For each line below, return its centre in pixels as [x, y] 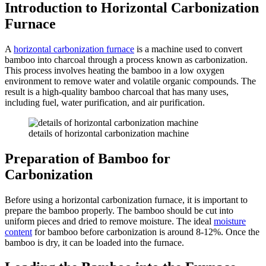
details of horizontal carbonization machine [109, 133]
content [18, 232]
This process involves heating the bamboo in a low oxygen [115, 70]
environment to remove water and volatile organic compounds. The [130, 81]
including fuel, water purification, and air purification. [105, 102]
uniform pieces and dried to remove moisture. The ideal [109, 221]
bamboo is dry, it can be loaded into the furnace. [94, 242]
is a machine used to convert [188, 49]
